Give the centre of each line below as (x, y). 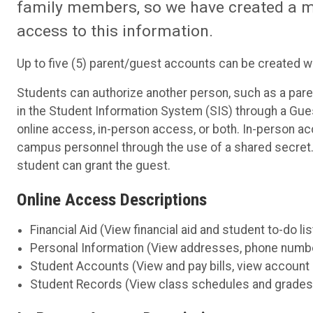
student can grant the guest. (94, 166)
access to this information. (115, 31)
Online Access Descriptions (112, 199)
